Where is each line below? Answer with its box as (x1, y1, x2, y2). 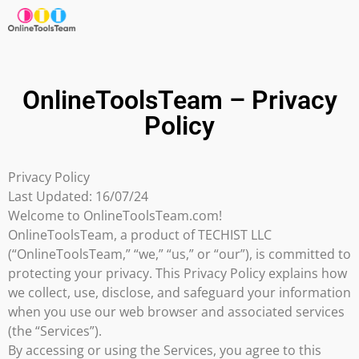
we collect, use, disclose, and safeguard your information (8, 284, 351, 302)
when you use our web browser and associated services (8, 303, 345, 321)
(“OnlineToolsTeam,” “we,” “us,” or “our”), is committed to (8, 245, 351, 264)
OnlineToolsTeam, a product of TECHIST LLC (8, 226, 272, 244)
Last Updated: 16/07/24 (8, 188, 148, 206)
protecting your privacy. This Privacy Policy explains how (8, 264, 347, 283)
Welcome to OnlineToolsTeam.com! (8, 207, 222, 225)
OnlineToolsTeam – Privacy (22, 85, 337, 116)
